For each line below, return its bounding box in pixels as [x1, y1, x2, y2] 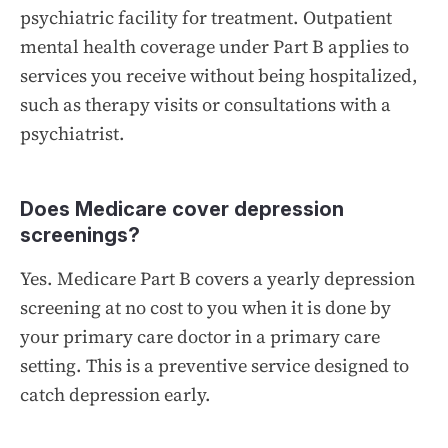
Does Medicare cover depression [20, 196, 344, 221]
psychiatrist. [20, 120, 125, 146]
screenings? [20, 222, 140, 247]
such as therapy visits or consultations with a [20, 91, 391, 117]
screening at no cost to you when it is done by [20, 294, 391, 320]
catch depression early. [20, 381, 211, 407]
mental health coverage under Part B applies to [20, 33, 409, 59]
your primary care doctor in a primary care [20, 323, 380, 349]
